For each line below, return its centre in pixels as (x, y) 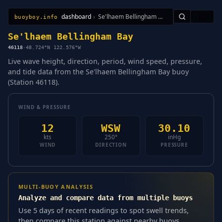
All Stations (28, 21)
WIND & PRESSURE (45, 107)
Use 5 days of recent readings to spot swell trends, (104, 210)
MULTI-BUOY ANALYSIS (56, 187)
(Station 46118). (34, 82)
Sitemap (86, 21)
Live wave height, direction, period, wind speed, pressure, (105, 61)
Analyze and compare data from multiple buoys (106, 197)
